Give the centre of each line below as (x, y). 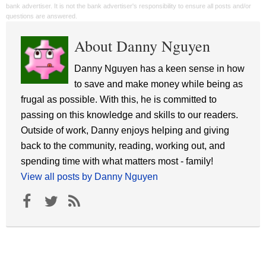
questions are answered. (42, 16)
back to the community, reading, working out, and (123, 146)
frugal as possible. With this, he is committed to (119, 100)
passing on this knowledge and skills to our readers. (129, 115)
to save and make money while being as (159, 84)
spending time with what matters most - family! (117, 161)
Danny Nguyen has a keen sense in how (159, 69)
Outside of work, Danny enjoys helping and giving (125, 131)
